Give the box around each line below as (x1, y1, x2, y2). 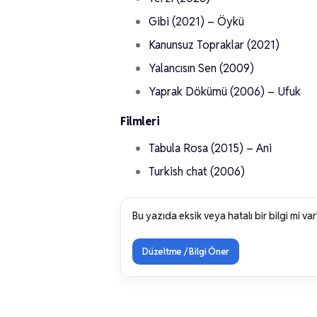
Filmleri (120, 114, 159, 129)
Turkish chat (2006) (149, 164, 245, 179)
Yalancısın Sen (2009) (149, 61, 254, 76)
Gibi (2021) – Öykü (149, 14, 244, 29)
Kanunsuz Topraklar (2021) (149, 38, 279, 52)
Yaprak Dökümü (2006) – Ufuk (149, 84, 301, 99)
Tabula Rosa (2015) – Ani (149, 141, 272, 156)
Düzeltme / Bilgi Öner (142, 246, 230, 258)
